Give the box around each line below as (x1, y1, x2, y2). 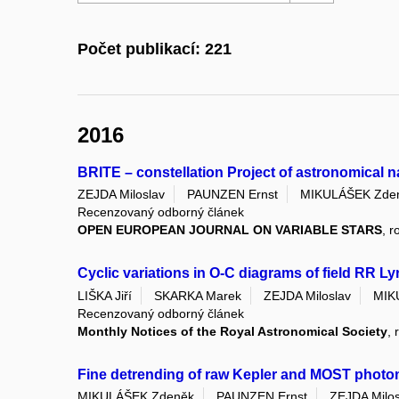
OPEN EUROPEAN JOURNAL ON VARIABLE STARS (77, 223, 382, 238)
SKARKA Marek (154, 288, 241, 303)
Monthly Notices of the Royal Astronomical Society (77, 323, 387, 338)
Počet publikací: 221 (77, 40, 232, 59)
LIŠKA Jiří (77, 288, 132, 303)
